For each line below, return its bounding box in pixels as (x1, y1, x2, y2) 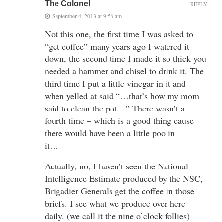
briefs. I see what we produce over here (45, 197, 185, 209)
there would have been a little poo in (45, 126, 175, 139)
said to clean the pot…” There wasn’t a (45, 102, 185, 114)
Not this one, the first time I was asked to (45, 27, 193, 40)
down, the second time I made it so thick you (45, 52, 206, 64)
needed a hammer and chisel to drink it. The (45, 64, 204, 77)
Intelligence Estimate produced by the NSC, (45, 172, 203, 184)
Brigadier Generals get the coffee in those (45, 184, 194, 197)
